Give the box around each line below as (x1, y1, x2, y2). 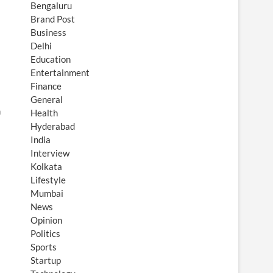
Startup (30, 255, 61, 266)
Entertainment (30, 67, 90, 78)
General (30, 94, 63, 105)
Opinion (30, 214, 62, 225)
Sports (30, 241, 57, 252)
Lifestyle (30, 174, 66, 185)
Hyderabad (30, 121, 75, 132)
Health (30, 107, 58, 118)
